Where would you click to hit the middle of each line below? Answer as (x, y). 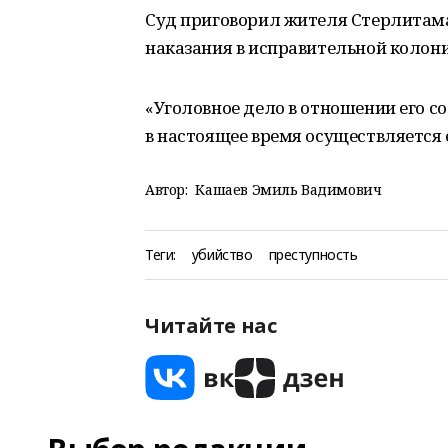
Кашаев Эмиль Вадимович (288, 189)
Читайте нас (211, 325)
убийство (222, 254)
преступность (313, 254)
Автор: (166, 189)
